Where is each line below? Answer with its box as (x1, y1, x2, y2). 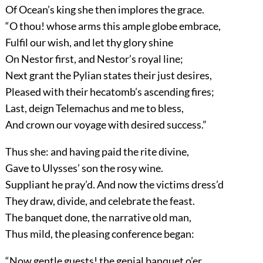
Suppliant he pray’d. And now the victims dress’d (5, 178, 224, 191)
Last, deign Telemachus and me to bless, (5, 102, 184, 115)
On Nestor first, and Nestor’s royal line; (5, 52, 183, 66)
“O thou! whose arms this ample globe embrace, (5, 19, 221, 33)
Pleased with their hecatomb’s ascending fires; (5, 85, 214, 99)
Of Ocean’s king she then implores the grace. (5, 3, 204, 16)
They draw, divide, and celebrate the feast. (5, 194, 195, 208)
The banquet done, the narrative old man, (5, 211, 191, 224)
